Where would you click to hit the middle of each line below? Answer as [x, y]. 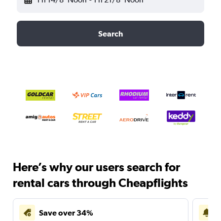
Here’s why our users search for [96, 167]
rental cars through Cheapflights [100, 183]
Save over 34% [66, 213]
